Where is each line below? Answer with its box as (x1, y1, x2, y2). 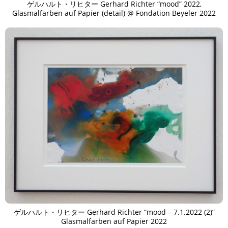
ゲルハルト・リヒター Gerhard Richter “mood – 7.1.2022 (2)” (13, 207, 215, 217)
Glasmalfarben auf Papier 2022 (61, 216, 167, 226)
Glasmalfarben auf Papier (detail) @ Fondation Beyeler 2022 (12, 8, 216, 18)
